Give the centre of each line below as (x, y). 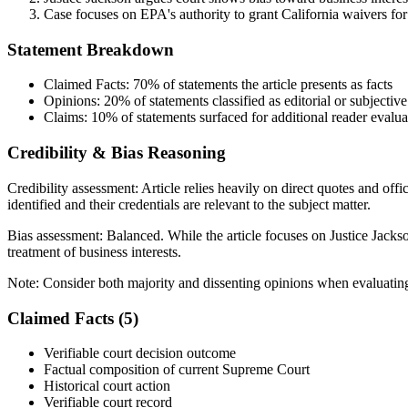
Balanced (133, 235)
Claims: (67, 117)
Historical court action (107, 386)
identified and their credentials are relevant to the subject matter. (189, 204)
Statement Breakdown (91, 49)
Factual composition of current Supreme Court (177, 370)
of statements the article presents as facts (276, 85)
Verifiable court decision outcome (140, 353)
